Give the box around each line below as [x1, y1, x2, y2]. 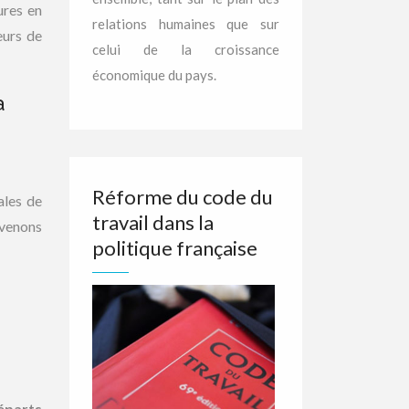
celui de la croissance [92, 41, 279, 58]
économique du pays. [92, 67, 216, 83]
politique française [92, 236, 257, 260]
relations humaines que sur [92, 16, 279, 32]
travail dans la [92, 210, 214, 235]
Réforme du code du [92, 184, 273, 209]
